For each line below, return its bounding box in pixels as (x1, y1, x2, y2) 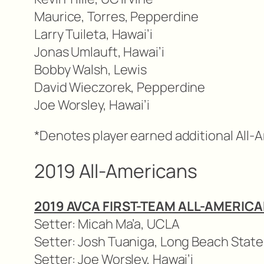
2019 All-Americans (34, 157, 198, 184)
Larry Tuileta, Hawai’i (34, 25, 153, 44)
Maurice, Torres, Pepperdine (34, 8, 199, 26)
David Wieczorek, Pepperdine (34, 78, 206, 97)
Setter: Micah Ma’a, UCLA (34, 214, 180, 233)
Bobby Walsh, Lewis (34, 61, 147, 79)
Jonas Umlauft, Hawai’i (34, 43, 164, 61)
